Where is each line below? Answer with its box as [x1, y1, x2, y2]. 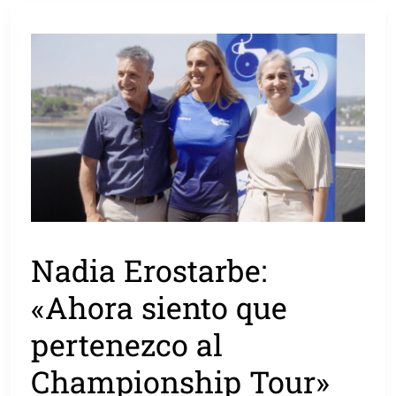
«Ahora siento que [31, 286, 288, 327]
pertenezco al [31, 324, 224, 364]
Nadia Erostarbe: [31, 249, 268, 290]
